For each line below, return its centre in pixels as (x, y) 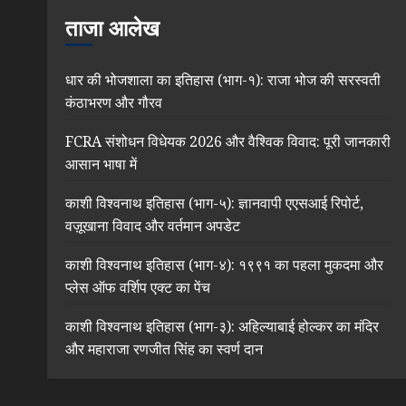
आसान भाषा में (101, 164)
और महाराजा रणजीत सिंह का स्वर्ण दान (164, 349)
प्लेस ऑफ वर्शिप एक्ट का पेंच (138, 287)
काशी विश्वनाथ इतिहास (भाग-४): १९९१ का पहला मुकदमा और (224, 265)
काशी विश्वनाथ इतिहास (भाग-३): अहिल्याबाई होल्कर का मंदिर (222, 326)
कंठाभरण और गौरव (114, 102)
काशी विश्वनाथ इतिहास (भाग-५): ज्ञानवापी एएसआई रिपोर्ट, (214, 203)
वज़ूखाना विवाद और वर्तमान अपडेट (153, 226)
